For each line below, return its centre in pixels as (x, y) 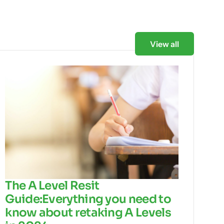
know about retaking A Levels (88, 213)
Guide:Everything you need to (88, 199)
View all (164, 44)
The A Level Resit (52, 186)
